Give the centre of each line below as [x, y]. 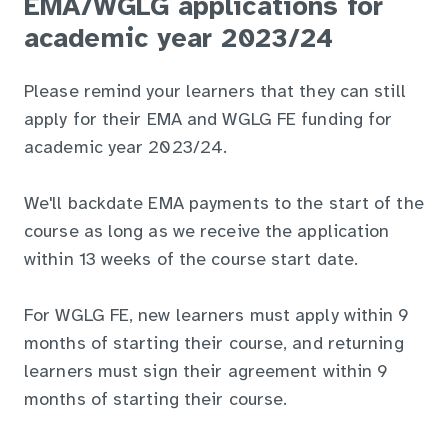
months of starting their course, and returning [214, 344]
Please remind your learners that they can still [215, 92]
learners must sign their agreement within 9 [206, 372]
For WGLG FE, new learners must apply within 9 [217, 316]
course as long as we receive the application [207, 232]
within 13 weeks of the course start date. [191, 260]
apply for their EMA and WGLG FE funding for [208, 120]
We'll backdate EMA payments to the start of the [224, 204]
